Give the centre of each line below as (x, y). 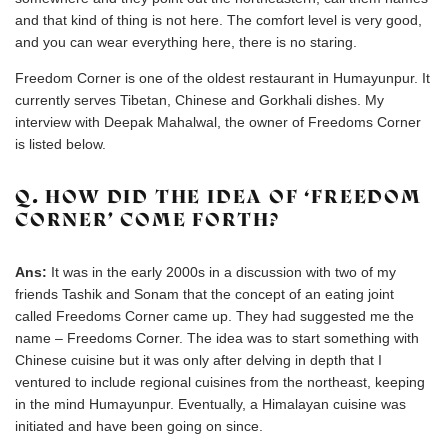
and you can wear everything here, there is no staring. (186, 42)
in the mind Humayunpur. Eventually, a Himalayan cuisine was (210, 404)
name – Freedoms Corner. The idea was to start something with (217, 338)
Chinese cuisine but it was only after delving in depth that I (198, 360)
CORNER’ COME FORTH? (148, 219)
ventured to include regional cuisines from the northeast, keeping (220, 382)
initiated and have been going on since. (139, 426)
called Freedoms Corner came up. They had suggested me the (214, 316)
